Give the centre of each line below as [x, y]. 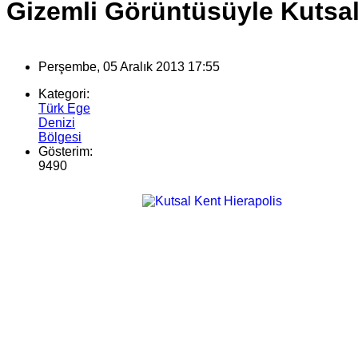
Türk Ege [64, 109]
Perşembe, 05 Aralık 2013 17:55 [129, 67]
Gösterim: [66, 152]
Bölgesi [60, 137]
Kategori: [64, 94]
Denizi [57, 123]
